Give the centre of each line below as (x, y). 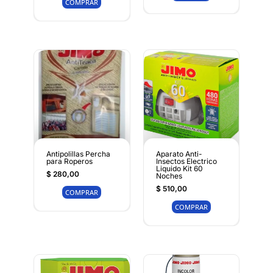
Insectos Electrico (186, 161)
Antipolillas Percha (78, 154)
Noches (169, 176)
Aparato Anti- (179, 154)
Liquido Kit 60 (179, 168)
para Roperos (69, 161)
